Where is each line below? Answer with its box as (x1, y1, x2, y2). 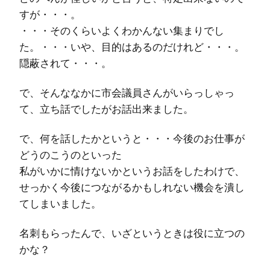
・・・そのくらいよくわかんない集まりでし (19, 23, 224, 37)
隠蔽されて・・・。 (19, 55, 111, 70)
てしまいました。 (19, 196, 101, 210)
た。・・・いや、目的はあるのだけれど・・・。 (19, 39, 245, 54)
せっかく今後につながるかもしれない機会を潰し (19, 180, 245, 194)
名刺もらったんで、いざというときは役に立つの (19, 225, 245, 240)
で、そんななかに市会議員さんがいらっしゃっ (19, 85, 234, 99)
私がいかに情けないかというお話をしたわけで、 (19, 163, 245, 178)
